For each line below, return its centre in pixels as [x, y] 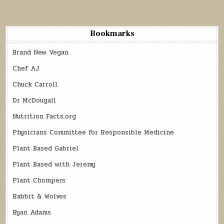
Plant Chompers [39, 180]
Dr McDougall [34, 100]
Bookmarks [112, 33]
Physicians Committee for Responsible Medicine [93, 132]
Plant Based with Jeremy [54, 164]
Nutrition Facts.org [44, 116]
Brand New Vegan [41, 52]
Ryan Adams [32, 212]
